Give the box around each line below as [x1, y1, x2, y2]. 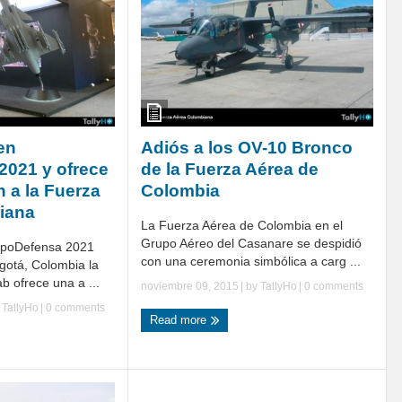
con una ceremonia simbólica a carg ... [141, 253, 361, 268]
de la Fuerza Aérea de [141, 159, 319, 179]
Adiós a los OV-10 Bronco [141, 137, 353, 157]
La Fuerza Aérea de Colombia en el [141, 217, 343, 232]
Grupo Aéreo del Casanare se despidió [141, 235, 362, 250]
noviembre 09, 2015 [141, 279, 239, 293]
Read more [150, 312, 210, 327]
